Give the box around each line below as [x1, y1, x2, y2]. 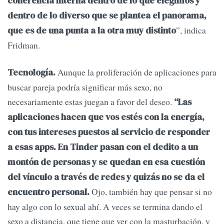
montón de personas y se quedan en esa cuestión [7, 155, 205, 168]
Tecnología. [7, 66, 55, 78]
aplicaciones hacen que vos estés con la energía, [7, 110, 204, 123]
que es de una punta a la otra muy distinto [7, 24, 176, 37]
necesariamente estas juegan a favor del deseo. [7, 95, 174, 107]
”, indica [176, 24, 206, 36]
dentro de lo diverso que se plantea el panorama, [7, 9, 206, 22]
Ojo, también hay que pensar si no [89, 185, 212, 197]
